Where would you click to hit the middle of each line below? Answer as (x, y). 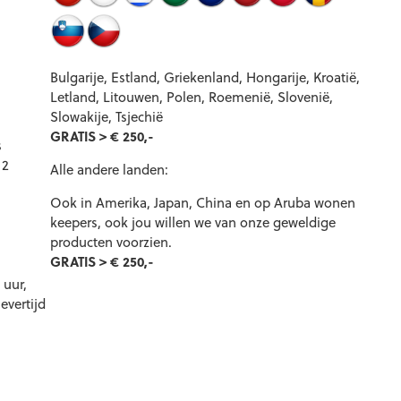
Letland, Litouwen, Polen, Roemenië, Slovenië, (192, 97)
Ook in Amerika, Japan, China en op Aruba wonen (203, 202)
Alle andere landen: (109, 169)
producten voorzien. (111, 242)
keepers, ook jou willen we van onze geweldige (193, 222)
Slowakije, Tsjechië (107, 116)
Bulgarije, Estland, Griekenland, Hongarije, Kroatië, (205, 77)
